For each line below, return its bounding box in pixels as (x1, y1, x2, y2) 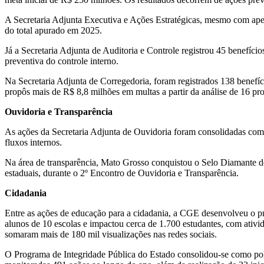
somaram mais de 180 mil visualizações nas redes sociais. (5, 229, 217, 239)
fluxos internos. (5, 137, 62, 147)
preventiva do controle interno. (5, 55, 118, 66)
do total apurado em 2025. (5, 25, 102, 35)
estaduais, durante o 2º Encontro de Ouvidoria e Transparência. (5, 167, 239, 178)
